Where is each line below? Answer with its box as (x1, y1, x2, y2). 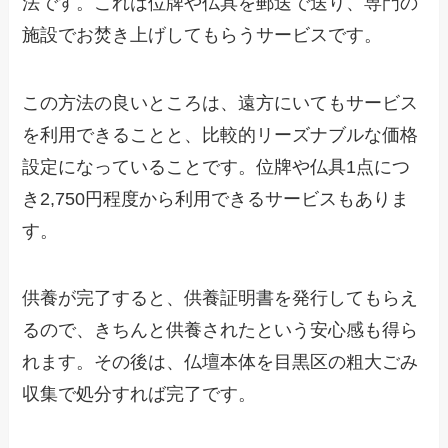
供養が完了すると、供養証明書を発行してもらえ (22, 288, 419, 309)
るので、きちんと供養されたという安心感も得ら (22, 320, 419, 341)
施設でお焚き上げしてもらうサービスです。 (22, 24, 383, 45)
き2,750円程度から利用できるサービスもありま (22, 188, 410, 209)
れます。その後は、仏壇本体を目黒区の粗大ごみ (22, 352, 419, 373)
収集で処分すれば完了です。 (22, 384, 257, 405)
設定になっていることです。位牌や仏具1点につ (22, 156, 411, 177)
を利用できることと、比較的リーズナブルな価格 (22, 124, 419, 145)
